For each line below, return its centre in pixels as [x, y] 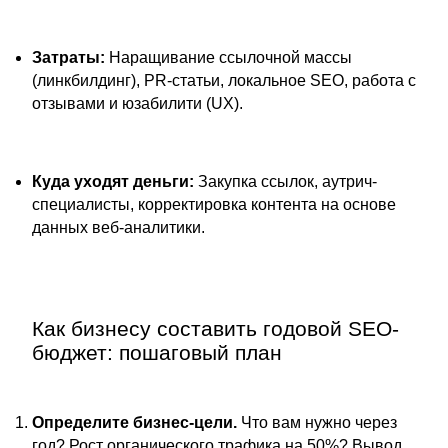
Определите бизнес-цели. [134, 422]
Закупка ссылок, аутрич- [285, 181]
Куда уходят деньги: [113, 181]
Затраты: [68, 57]
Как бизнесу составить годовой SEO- [215, 328]
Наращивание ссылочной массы [228, 57]
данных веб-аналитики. [118, 227]
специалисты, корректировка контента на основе [214, 204]
